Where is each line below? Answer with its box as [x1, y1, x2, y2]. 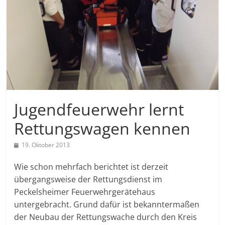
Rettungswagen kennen [14, 117, 191, 139]
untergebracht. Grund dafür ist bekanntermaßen [14, 198, 200, 210]
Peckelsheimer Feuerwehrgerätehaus [14, 186, 156, 197]
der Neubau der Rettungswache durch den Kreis [14, 211, 197, 222]
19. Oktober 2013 [22, 140, 70, 149]
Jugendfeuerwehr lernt [14, 98, 184, 120]
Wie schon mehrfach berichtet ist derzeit [14, 161, 169, 172]
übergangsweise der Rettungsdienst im [14, 173, 163, 185]
